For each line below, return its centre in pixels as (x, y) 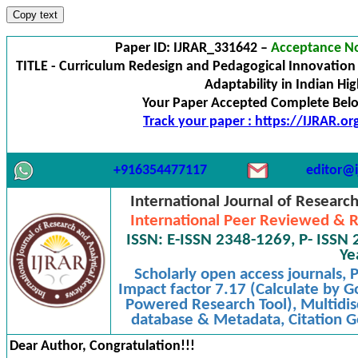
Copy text (35, 15)
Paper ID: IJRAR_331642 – (193, 48)
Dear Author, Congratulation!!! (102, 346)
